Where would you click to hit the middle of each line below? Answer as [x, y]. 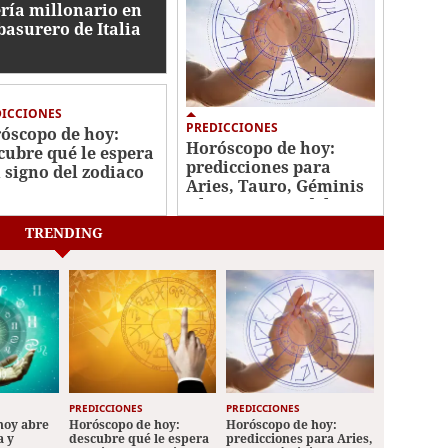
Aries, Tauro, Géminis [275, 186]
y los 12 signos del [258, 205]
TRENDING [63, 233]
